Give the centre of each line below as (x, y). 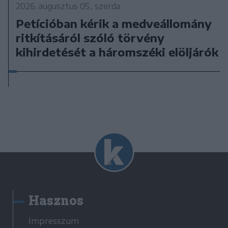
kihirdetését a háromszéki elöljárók (117, 52)
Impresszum (54, 221)
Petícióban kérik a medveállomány (114, 23)
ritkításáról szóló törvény (90, 37)
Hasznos (56, 200)
